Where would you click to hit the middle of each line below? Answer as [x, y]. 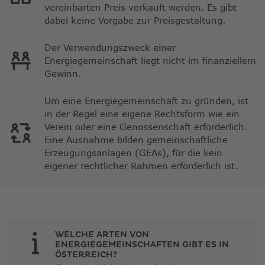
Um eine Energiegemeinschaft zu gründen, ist [146, 101]
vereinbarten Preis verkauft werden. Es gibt [140, 7]
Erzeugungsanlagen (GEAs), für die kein [133, 153]
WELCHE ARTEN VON [102, 235]
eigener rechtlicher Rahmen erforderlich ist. [141, 166]
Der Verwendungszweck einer [110, 48]
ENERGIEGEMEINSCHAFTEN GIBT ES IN [142, 245]
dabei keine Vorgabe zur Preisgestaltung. [135, 20]
